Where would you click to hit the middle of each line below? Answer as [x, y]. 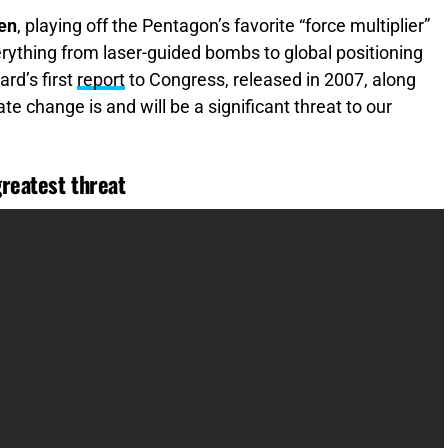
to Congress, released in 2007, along [270, 80]
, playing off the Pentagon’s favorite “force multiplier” [223, 26]
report [101, 80]
